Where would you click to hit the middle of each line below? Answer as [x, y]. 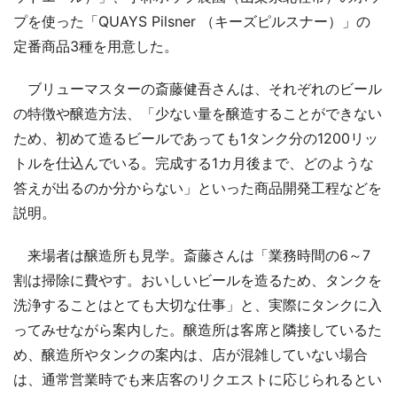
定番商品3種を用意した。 [96, 46]
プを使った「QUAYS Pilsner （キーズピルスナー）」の [192, 21]
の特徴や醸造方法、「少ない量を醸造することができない [198, 113]
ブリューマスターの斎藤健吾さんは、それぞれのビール [198, 88]
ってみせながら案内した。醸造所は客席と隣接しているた [198, 329]
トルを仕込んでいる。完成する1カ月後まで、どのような [194, 163]
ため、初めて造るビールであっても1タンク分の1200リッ [196, 138]
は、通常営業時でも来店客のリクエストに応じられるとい [198, 379]
